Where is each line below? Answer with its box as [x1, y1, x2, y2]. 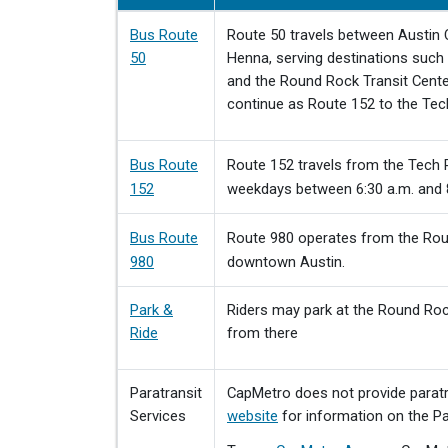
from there [227, 324, 298, 342]
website [227, 407, 278, 425]
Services [130, 407, 186, 425]
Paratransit [130, 384, 202, 402]
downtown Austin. [227, 253, 345, 271]
